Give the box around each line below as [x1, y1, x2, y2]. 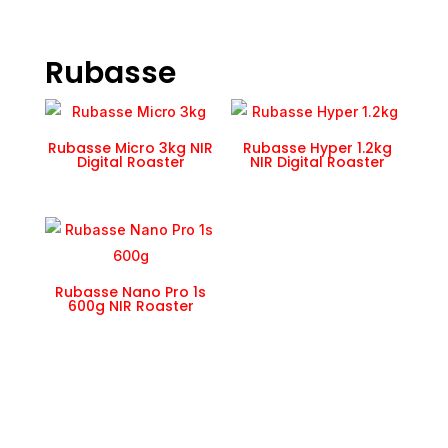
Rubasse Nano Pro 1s [55, 282, 207, 303]
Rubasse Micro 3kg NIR [48, 138, 214, 159]
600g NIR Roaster [67, 296, 194, 317]
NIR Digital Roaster [249, 152, 385, 173]
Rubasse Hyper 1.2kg [242, 138, 392, 159]
